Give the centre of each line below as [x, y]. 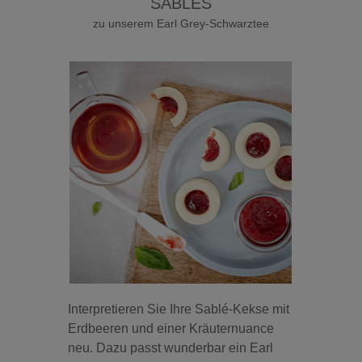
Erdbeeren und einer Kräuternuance [171, 328]
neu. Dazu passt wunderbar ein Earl [171, 347]
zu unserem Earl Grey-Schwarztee [181, 23]
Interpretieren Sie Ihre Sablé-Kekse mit [179, 309]
